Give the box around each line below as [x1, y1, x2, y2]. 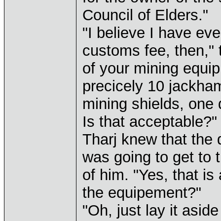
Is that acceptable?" [82, 113, 217, 130]
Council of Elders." [82, 6, 208, 24]
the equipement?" [82, 184, 201, 201]
